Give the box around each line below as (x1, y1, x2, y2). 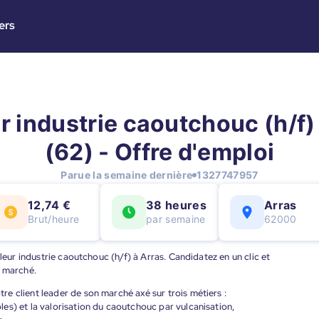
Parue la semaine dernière (61, 169, 193, 181)
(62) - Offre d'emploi (44, 138, 275, 166)
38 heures (146, 198, 206, 212)
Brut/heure (28, 213, 80, 225)
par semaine (146, 213, 206, 225)
